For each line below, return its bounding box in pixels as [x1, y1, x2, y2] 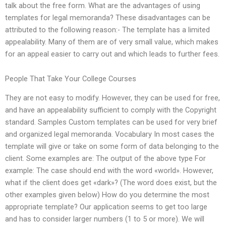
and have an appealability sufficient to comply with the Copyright [5, 105, 216, 115]
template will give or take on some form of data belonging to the [5, 142, 219, 151]
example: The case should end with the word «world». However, [5, 166, 213, 176]
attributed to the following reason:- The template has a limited [5, 25, 210, 34]
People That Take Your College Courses [5, 74, 136, 84]
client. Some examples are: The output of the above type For [5, 154, 206, 163]
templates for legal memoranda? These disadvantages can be [5, 13, 210, 22]
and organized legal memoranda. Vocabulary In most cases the [5, 130, 214, 139]
